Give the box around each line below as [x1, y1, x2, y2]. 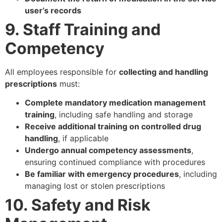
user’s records [25, 5, 81, 15]
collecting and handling [119, 66, 208, 77]
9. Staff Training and [5, 19, 161, 39]
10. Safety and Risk [5, 195, 151, 215]
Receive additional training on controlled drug [25, 121, 201, 131]
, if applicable [58, 133, 109, 143]
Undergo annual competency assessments [25, 145, 191, 155]
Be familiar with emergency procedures [25, 168, 179, 179]
